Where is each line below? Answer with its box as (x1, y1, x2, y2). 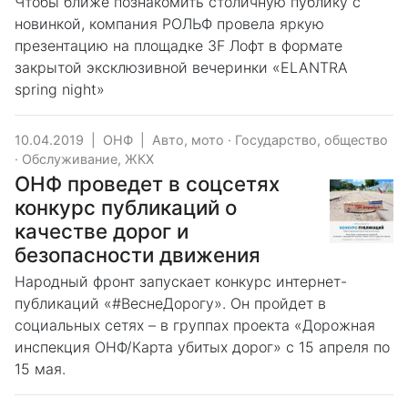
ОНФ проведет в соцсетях (15, 171, 280, 196)
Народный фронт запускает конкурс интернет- (15, 272, 347, 291)
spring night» (15, 80, 105, 98)
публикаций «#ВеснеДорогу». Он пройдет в (15, 294, 326, 312)
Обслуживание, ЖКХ (22, 151, 154, 167)
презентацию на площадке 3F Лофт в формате (15, 36, 342, 55)
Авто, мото (152, 132, 224, 148)
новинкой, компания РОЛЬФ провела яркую (15, 15, 324, 33)
